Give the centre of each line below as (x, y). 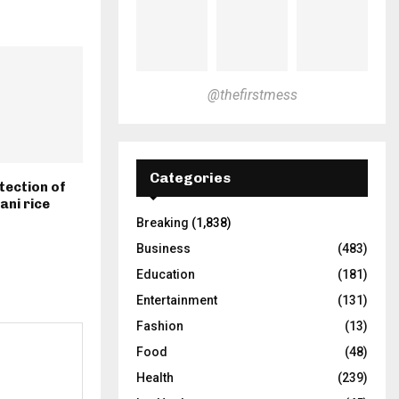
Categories (190, 177)
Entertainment (177, 300)
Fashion (160, 326)
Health (155, 377)
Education (166, 274)
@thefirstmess (252, 94)
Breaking (163, 222)
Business (163, 248)
